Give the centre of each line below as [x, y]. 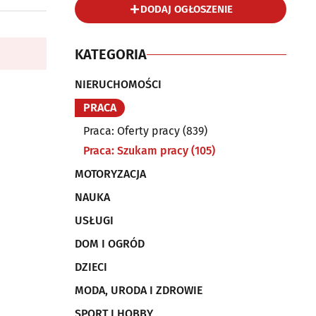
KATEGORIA [111, 54]
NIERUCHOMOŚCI [118, 84]
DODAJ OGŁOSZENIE [186, 9]
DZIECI [91, 267]
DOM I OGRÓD [110, 244]
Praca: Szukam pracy [136, 151]
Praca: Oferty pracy [132, 131]
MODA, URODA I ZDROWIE [139, 290]
